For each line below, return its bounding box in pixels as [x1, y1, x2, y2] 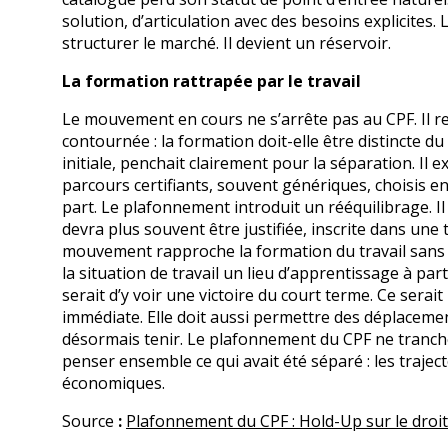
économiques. [62, 372, 165, 394]
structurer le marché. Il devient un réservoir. [62, 32, 391, 54]
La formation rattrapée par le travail [62, 70, 361, 92]
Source [62, 410, 114, 432]
